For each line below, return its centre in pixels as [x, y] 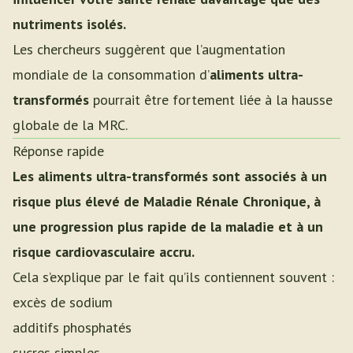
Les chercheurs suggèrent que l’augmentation [149, 49]
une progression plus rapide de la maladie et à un [168, 227]
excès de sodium [63, 302]
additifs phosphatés [72, 327]
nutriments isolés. [69, 24]
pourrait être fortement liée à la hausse [211, 100]
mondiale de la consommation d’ [111, 74]
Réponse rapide [58, 151]
